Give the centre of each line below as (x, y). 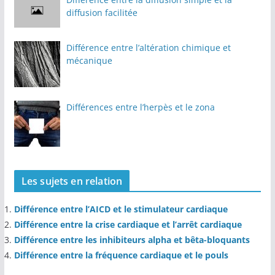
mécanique (89, 60)
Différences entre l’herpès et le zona (140, 107)
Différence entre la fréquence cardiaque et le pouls (121, 255)
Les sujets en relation (72, 181)
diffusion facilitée (102, 12)
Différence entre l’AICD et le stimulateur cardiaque (121, 209)
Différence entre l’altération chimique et (148, 47)
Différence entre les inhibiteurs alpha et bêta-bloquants (132, 239)
